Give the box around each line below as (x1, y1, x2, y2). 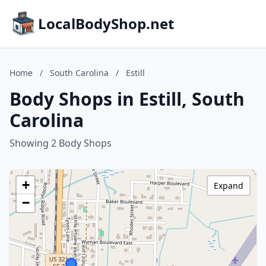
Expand (214, 180, 243, 191)
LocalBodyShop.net (38, 14, 174, 33)
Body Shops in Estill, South (9, 87, 245, 111)
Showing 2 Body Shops (9, 137, 112, 150)
